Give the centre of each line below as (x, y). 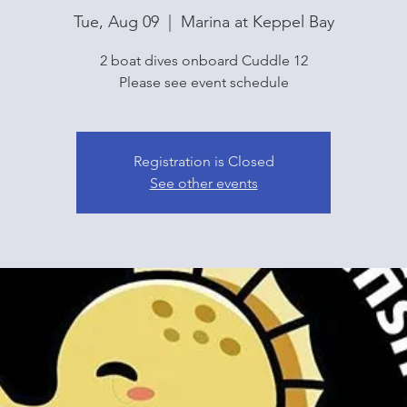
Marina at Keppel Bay (257, 22)
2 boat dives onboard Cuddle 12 (203, 61)
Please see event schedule (203, 83)
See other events (203, 184)
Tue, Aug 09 (116, 22)
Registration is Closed (203, 162)
